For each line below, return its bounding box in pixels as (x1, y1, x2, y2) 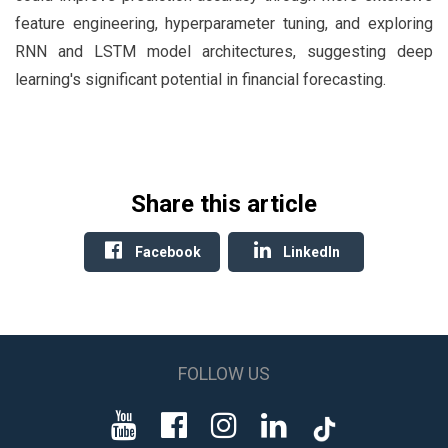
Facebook (131, 244, 201, 261)
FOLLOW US (178, 363, 270, 385)
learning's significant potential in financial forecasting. (15, 70, 386, 90)
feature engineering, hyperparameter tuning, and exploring (15, 14, 433, 34)
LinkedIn (280, 244, 340, 261)
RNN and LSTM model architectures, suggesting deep (15, 42, 433, 62)
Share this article (131, 190, 317, 219)
